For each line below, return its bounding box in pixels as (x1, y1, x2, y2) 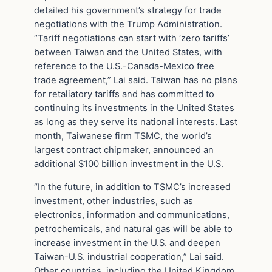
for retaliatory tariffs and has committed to (34, 88, 214, 100)
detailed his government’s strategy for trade (34, 4, 222, 16)
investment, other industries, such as (34, 195, 193, 206)
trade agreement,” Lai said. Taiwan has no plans (34, 74, 237, 86)
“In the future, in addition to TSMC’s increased (34, 181, 231, 192)
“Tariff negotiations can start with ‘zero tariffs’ (34, 32, 229, 44)
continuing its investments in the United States (34, 102, 234, 114)
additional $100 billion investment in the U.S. (34, 158, 223, 169)
